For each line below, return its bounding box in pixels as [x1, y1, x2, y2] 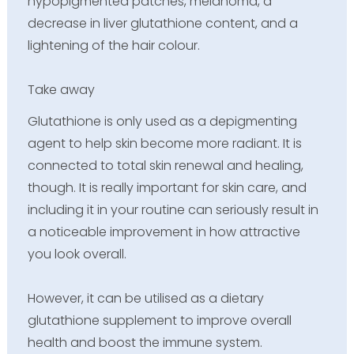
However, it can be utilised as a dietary [27, 288, 264, 307]
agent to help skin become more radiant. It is [27, 134, 302, 153]
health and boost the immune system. [27, 333, 262, 352]
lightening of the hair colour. [27, 36, 200, 55]
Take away [27, 81, 95, 100]
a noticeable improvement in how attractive [27, 222, 300, 241]
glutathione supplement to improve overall [27, 311, 292, 330]
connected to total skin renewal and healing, [27, 156, 303, 175]
